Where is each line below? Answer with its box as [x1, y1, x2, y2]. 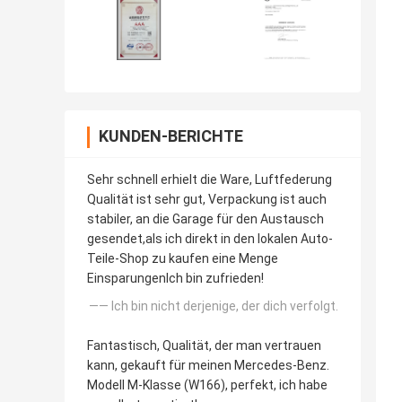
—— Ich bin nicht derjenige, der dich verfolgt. [89, 299, 338, 314]
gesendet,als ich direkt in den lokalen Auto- [87, 232, 333, 247]
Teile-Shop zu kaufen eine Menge [87, 251, 278, 267]
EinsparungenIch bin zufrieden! [87, 271, 264, 286]
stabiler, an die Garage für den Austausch [87, 212, 324, 227]
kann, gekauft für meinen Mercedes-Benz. [87, 358, 329, 373]
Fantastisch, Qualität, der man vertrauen [87, 338, 321, 354]
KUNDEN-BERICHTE [99, 127, 243, 146]
